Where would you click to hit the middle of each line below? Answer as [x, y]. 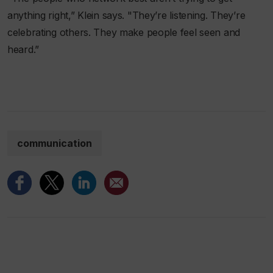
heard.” [23, 50]
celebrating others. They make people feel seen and [124, 33]
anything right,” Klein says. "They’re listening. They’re [126, 16]
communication [55, 144]
